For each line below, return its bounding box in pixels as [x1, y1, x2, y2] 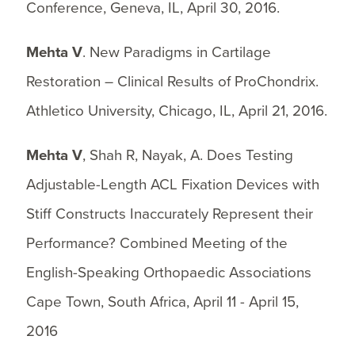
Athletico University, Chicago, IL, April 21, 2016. [25, 101, 327, 120]
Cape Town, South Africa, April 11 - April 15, [25, 292, 299, 311]
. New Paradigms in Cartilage [82, 43, 271, 61]
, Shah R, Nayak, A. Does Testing [82, 146, 293, 164]
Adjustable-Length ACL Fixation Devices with [25, 175, 319, 193]
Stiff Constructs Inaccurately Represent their [25, 204, 313, 223]
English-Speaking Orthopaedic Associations [25, 263, 311, 281]
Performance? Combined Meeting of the [25, 234, 288, 252]
